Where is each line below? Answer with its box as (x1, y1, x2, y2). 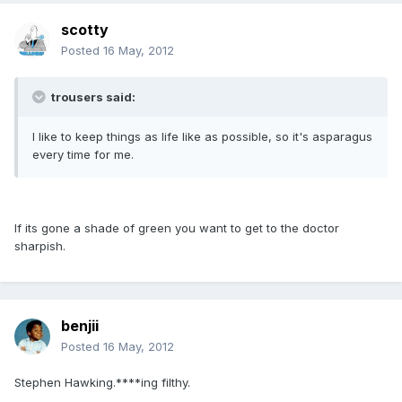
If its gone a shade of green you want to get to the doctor (14, 221, 339, 236)
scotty (61, 21, 109, 39)
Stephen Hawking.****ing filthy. (14, 375, 190, 390)
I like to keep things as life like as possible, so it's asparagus (32, 129, 372, 144)
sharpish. (14, 239, 66, 254)
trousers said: (48, 90, 135, 105)
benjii (61, 317, 99, 336)
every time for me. (32, 147, 134, 162)
